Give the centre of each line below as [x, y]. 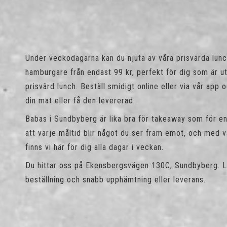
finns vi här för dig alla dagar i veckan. [94, 147]
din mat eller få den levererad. [80, 101]
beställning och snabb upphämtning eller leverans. [116, 180]
